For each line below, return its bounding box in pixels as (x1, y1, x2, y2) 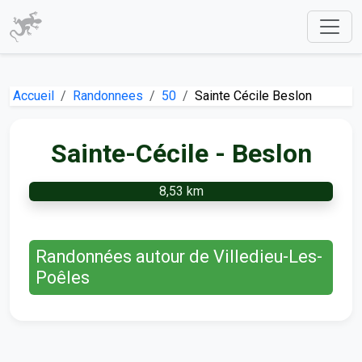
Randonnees (73, 88, 143, 103)
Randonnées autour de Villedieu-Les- (36, 246, 322, 267)
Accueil (13, 88, 54, 103)
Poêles (36, 267, 90, 288)
